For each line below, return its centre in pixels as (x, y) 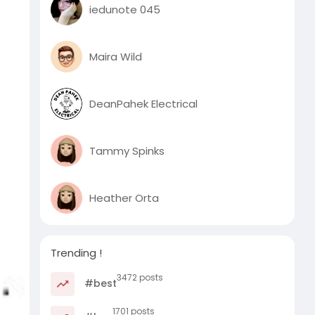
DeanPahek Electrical (144, 103)
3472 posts (140, 277)
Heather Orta (124, 198)
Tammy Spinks (127, 150)
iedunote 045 (125, 9)
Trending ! (77, 253)
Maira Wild (116, 56)
